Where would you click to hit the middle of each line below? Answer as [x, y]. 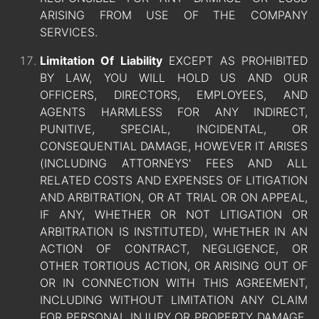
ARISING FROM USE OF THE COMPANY [174, 15]
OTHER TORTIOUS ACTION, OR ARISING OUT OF [174, 266]
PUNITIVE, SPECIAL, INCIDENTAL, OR [174, 129]
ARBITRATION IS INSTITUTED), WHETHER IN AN [174, 232]
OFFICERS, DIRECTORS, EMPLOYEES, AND [174, 95]
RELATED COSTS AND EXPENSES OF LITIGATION [174, 181]
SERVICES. [69, 32]
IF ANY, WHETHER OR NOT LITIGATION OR [174, 215]
